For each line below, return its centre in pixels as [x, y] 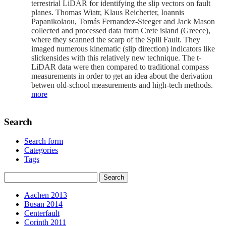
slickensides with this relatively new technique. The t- [116, 58]
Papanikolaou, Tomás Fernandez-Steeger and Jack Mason [123, 21]
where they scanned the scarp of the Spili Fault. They [116, 39]
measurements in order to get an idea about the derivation [122, 76]
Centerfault [42, 213]
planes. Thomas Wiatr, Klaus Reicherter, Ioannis [108, 12]
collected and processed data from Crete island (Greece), [121, 30]
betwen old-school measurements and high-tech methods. [123, 85]
